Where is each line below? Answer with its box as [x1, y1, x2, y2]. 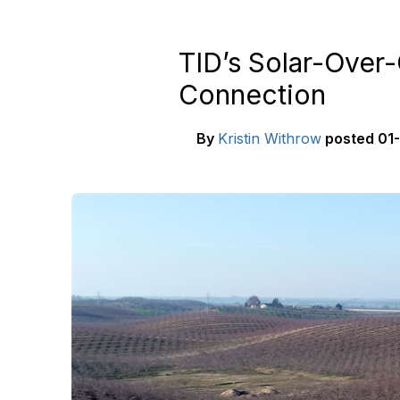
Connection [179, 79, 326, 111]
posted [325, 129, 374, 147]
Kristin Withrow [218, 129, 321, 147]
